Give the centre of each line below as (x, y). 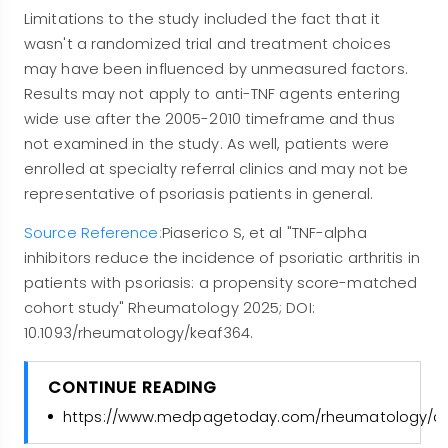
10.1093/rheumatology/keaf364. (138, 333)
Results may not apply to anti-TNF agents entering (212, 94)
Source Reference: (93, 233)
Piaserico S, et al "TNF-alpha (264, 233)
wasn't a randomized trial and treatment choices (207, 44)
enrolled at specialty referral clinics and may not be (216, 169)
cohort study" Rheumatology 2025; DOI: (169, 308)
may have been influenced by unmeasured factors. (216, 69)
